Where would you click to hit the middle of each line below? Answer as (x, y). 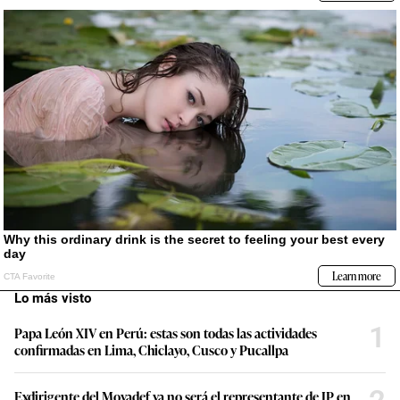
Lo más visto (53, 299)
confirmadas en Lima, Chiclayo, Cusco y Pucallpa (151, 350)
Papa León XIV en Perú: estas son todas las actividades (166, 333)
